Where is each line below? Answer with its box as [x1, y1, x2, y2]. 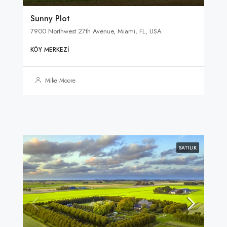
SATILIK [179, 144, 197, 152]
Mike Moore [45, 76, 75, 86]
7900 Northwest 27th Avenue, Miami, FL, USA [30, 26, 162, 36]
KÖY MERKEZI [30, 45, 69, 55]
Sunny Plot [30, 13, 70, 25]
